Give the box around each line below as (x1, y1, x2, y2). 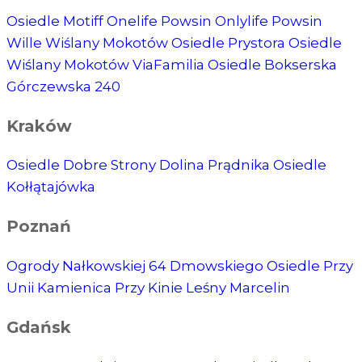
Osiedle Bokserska (208, 56, 337, 73)
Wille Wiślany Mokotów (6, 34, 171, 51)
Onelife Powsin (107, 12, 215, 29)
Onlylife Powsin (215, 12, 322, 29)
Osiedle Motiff (6, 12, 107, 29)
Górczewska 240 (6, 78, 120, 95)
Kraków (6, 116, 72, 136)
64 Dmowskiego (149, 258, 267, 275)
